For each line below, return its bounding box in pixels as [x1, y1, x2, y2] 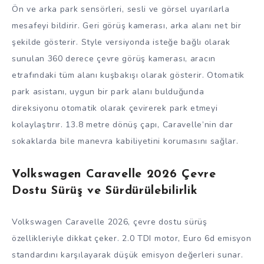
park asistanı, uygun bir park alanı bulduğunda [12, 86, 204, 98]
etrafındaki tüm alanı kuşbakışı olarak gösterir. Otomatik [12, 70, 245, 81]
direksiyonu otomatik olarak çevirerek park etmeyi [12, 103, 218, 114]
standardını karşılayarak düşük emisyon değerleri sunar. [12, 249, 243, 261]
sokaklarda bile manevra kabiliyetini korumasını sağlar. [12, 136, 239, 147]
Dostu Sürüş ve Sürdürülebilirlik [12, 184, 198, 197]
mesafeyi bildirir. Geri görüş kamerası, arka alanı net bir [12, 20, 242, 32]
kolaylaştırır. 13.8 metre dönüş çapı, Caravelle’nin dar [12, 119, 233, 131]
